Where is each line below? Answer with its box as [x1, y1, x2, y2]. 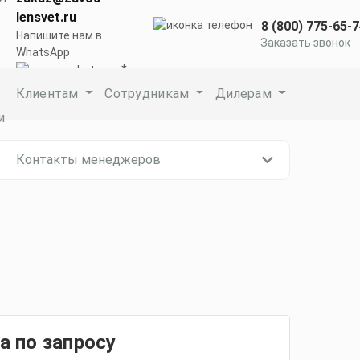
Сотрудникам [104, 85, 193, 101]
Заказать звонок [260, 36, 350, 49]
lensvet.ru [16, 10, 76, 26]
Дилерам [215, 85, 276, 101]
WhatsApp [16, 46, 70, 59]
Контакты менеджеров [16, 152, 161, 167]
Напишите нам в [16, 29, 102, 43]
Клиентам [16, 85, 83, 101]
